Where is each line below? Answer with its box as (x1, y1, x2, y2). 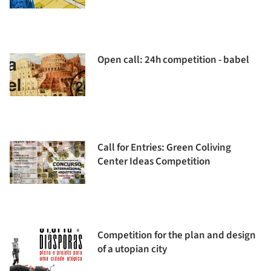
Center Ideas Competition (97, 154, 211, 169)
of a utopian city (97, 242, 167, 256)
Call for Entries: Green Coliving (97, 140, 231, 155)
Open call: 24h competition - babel (97, 53, 249, 67)
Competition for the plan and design (97, 228, 256, 243)
